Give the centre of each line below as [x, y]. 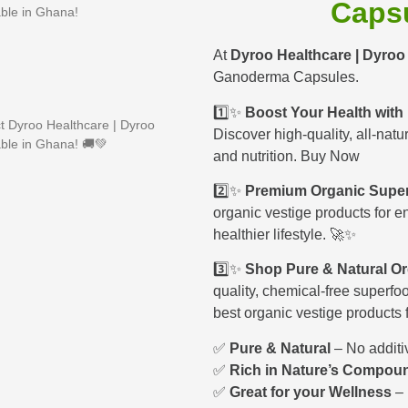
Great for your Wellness [311, 392]
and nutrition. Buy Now [286, 156]
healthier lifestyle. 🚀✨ [285, 234]
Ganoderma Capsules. [286, 77]
